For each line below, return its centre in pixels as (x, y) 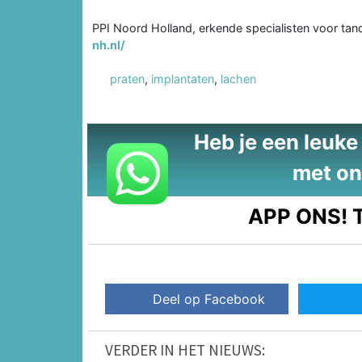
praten (127, 78)
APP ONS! (298, 216)
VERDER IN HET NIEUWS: (185, 349)
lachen (238, 78)
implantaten (183, 78)
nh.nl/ (109, 44)
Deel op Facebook (209, 299)
